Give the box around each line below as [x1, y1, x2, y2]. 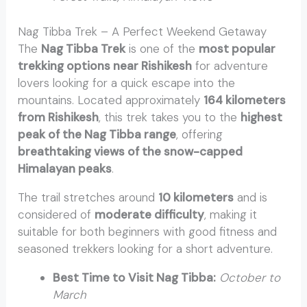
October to [219, 269, 281, 285]
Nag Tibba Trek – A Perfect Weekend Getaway [18, 23, 267, 39]
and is [234, 189, 268, 205]
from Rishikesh [18, 109, 99, 125]
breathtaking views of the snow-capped [18, 143, 243, 159]
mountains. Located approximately [18, 92, 204, 108]
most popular [199, 40, 276, 56]
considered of [18, 206, 95, 222]
